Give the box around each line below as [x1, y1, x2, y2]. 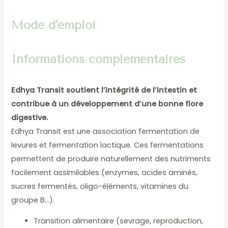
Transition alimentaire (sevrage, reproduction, [34, 216, 204, 226]
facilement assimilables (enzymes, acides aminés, [11, 167, 198, 178]
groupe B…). [11, 194, 55, 205]
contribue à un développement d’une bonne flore [11, 98, 204, 109]
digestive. [11, 112, 48, 123]
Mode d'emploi [11, 18, 96, 33]
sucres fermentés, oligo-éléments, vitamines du [11, 181, 189, 191]
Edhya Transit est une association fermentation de [11, 126, 200, 136]
